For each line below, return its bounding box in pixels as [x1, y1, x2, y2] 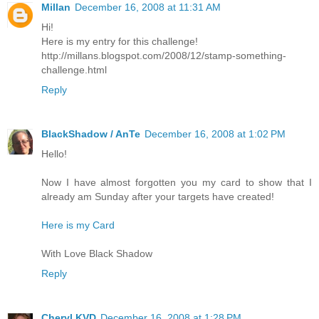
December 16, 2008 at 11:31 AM [75, 1, 221, 14]
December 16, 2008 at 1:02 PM [145, 128, 286, 140]
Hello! [41, 148, 67, 160]
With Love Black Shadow [41, 248, 152, 260]
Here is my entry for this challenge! [41, 36, 198, 48]
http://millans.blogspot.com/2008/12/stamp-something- [41, 50, 286, 62]
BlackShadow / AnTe [41, 128, 140, 140]
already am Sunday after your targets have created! [41, 191, 274, 203]
